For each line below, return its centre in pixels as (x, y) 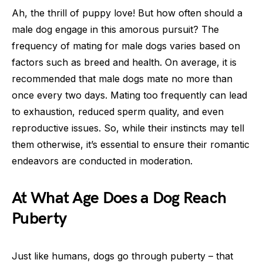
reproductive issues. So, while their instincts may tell (128, 128)
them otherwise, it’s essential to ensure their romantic (131, 144)
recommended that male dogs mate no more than (122, 79)
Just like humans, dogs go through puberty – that (122, 256)
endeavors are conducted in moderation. (102, 161)
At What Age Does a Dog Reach (119, 198)
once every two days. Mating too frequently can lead (129, 95)
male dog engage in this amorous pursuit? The (115, 29)
